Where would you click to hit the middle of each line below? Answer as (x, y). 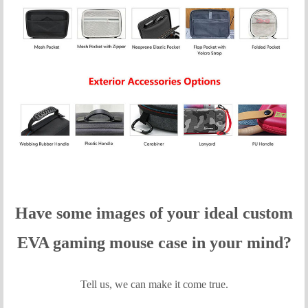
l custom (263, 213)
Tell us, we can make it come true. (154, 284)
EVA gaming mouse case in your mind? (154, 242)
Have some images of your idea (124, 213)
